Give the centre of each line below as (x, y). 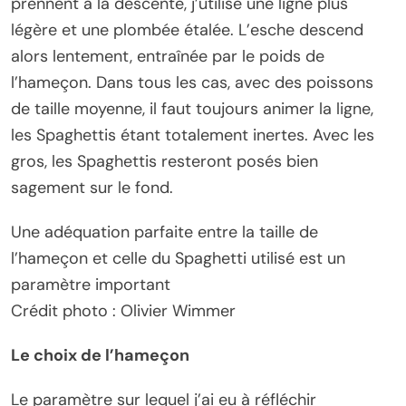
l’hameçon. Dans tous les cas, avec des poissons (192, 82)
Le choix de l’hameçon (100, 355)
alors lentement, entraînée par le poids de (168, 56)
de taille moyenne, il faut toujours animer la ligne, (192, 109)
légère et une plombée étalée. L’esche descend (187, 30)
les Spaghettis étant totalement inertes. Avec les (193, 135)
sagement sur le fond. (92, 188)
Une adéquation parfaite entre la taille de (164, 232)
